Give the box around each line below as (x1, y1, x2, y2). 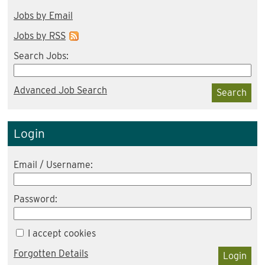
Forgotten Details (14, 248, 88, 259)
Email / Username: (14, 159, 93, 170)
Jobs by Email (14, 10, 73, 21)
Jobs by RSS (14, 30, 66, 41)
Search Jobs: (14, 50, 69, 62)
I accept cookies (25, 228, 96, 239)
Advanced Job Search (14, 85, 107, 96)
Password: (14, 193, 57, 205)
